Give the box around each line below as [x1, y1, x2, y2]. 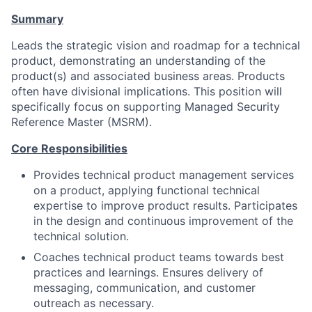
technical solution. [33, 229, 129, 243]
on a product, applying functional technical [33, 183, 260, 197]
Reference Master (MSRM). [11, 115, 152, 129]
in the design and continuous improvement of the [33, 214, 293, 228]
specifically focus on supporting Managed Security [11, 100, 280, 114]
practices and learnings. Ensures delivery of [33, 265, 263, 279]
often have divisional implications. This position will [11, 84, 282, 98]
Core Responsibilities [11, 141, 127, 155]
